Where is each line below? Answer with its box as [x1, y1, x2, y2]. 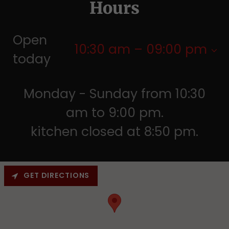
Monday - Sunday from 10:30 [24, 84, 205, 103]
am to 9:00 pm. [65, 103, 164, 122]
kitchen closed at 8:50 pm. [31, 122, 198, 141]
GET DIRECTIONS [24, 170, 90, 181]
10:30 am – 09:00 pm [75, 40, 207, 58]
